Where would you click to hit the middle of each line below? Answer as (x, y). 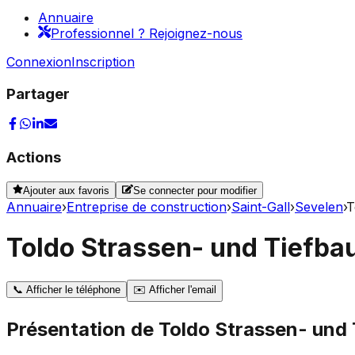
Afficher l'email (181, 290)
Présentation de (82, 329)
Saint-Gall (261, 207)
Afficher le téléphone (72, 290)
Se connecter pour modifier (195, 191)
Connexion (39, 62)
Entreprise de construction (147, 207)
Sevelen (319, 207)
